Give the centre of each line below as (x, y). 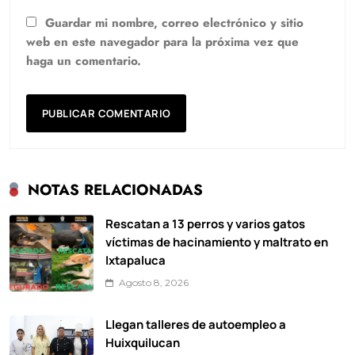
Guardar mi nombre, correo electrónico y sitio (174, 23)
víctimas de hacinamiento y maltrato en (217, 242)
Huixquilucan (143, 343)
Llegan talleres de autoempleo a (196, 324)
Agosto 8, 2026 (154, 283)
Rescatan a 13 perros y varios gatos (205, 224)
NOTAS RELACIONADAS (115, 190)
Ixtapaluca (136, 260)
